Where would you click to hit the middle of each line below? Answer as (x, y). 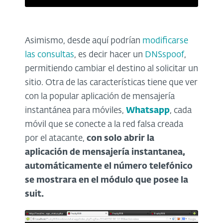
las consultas (50, 55)
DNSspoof (165, 55)
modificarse (165, 41)
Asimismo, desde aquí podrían (84, 41)
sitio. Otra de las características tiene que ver (111, 83)
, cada (181, 111)
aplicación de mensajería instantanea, (105, 153)
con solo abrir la (120, 139)
